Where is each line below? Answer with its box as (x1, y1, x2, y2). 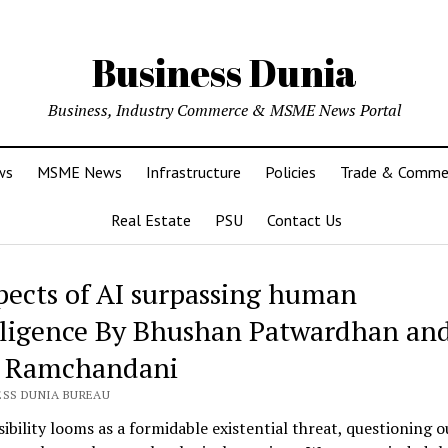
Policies (265, 162, 316, 182)
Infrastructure (146, 162, 241, 182)
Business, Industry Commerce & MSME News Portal (47, 99, 401, 121)
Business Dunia (91, 47, 357, 98)
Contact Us (266, 210, 342, 230)
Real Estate (110, 210, 191, 230)
